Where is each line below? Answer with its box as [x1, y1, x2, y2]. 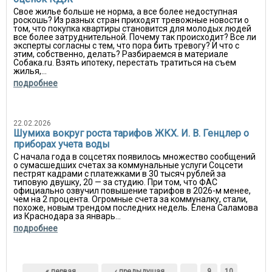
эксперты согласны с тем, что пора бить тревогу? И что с [13, 41, 239, 50]
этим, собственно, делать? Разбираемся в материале [13, 49, 228, 59]
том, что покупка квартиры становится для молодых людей [13, 24, 251, 33]
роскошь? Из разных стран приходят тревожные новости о [13, 15, 249, 25]
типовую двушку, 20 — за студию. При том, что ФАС [13, 177, 217, 187]
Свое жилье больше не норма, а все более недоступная [13, 7, 237, 16]
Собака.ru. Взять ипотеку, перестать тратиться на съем [13, 58, 236, 67]
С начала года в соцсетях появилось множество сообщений [13, 152, 256, 161]
